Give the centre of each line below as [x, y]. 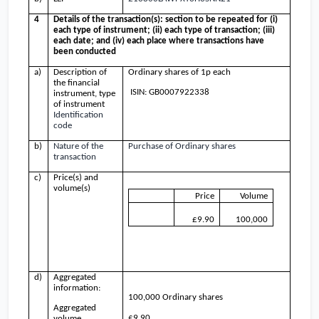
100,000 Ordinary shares [176, 298]
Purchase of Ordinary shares [182, 147]
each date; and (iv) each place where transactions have [159, 41]
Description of [80, 73]
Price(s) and [76, 178]
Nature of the [79, 147]
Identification [79, 115]
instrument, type [85, 94]
